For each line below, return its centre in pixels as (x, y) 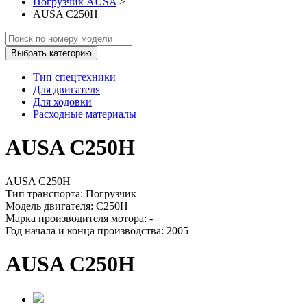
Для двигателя (66, 89)
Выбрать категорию (51, 53)
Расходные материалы (85, 114)
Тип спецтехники (74, 77)
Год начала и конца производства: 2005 (97, 230)
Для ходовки (62, 102)
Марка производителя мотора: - (79, 218)
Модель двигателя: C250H (67, 206)
